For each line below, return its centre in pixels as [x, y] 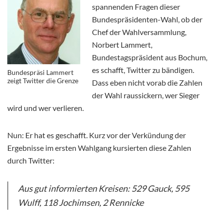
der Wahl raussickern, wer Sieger [146, 95]
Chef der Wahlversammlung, [139, 32]
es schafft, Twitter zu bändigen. [143, 70]
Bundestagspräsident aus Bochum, [150, 57]
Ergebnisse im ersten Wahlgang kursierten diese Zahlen [99, 148]
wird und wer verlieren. [45, 108]
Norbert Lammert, [122, 45]
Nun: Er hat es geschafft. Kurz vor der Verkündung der [97, 135]
